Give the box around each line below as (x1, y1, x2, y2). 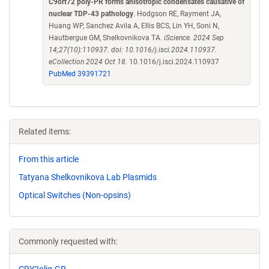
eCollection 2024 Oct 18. (49, 58, 127, 66)
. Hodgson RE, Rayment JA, (133, 10, 221, 18)
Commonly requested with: (19, 236, 118, 246)
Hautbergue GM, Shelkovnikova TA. (49, 34, 164, 42)
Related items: (19, 127, 71, 136)
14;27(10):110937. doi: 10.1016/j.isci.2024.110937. (49, 46, 217, 54)
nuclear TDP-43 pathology (49, 10, 133, 18)
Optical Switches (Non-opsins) (19, 190, 131, 200)
